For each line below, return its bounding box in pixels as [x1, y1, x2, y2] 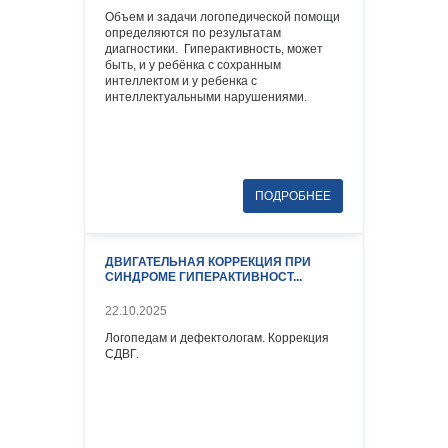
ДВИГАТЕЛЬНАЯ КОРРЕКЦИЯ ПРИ [105, 254, 311, 269]
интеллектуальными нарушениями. [105, 89, 307, 104]
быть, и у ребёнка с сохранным [105, 57, 281, 72]
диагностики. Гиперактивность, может [105, 41, 323, 56]
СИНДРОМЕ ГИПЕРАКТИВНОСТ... [105, 269, 302, 284]
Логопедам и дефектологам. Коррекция [105, 330, 329, 345]
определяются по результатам [105, 25, 281, 40]
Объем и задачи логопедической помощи [105, 9, 340, 24]
